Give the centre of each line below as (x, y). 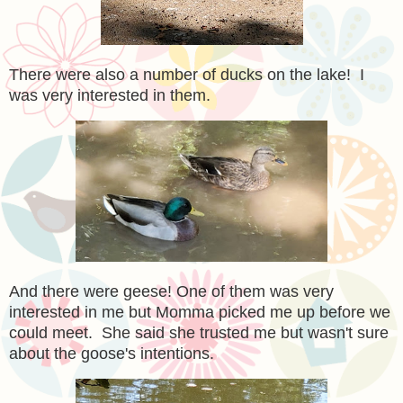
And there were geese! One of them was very (171, 291)
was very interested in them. (110, 96)
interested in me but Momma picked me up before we (200, 312)
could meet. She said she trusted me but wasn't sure (199, 332)
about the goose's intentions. (112, 353)
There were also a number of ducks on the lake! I (187, 75)
